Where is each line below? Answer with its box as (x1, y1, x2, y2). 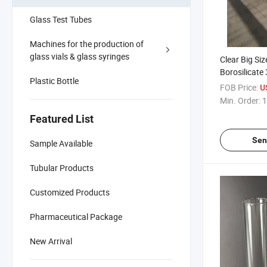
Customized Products (30, 186, 110, 198)
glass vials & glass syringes (30, 50, 129, 62)
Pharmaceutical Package (30, 210, 122, 222)
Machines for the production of (30, 38, 144, 49)
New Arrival (30, 235, 72, 247)
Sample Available (30, 137, 92, 149)
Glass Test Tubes (30, 13, 92, 25)
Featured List (30, 112, 94, 125)
